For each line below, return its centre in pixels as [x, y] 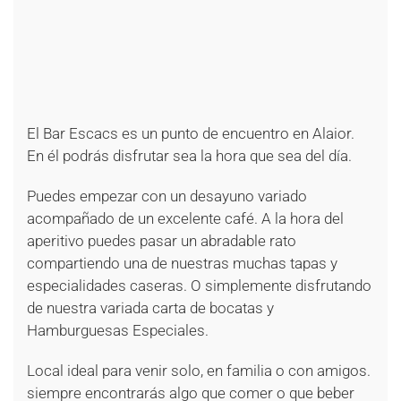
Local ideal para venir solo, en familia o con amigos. [199, 371]
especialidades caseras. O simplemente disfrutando [199, 286]
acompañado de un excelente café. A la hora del [185, 219]
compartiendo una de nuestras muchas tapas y [182, 264]
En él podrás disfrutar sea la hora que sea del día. [189, 156]
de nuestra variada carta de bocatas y [150, 308]
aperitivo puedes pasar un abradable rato [162, 241]
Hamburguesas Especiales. [118, 331]
